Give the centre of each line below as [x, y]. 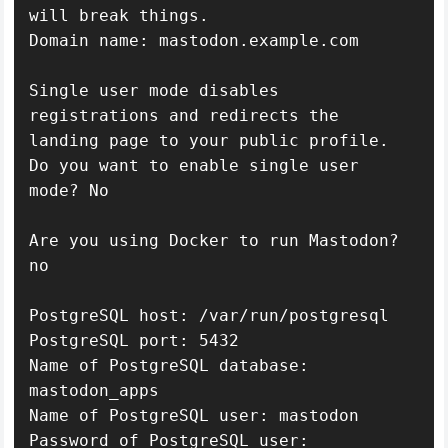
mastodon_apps [94, 390]
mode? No [69, 190]
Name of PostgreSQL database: [169, 365]
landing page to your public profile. [209, 140]
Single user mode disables [154, 90]
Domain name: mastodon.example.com [194, 40]
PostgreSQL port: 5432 [134, 340]
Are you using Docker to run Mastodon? [214, 240]
